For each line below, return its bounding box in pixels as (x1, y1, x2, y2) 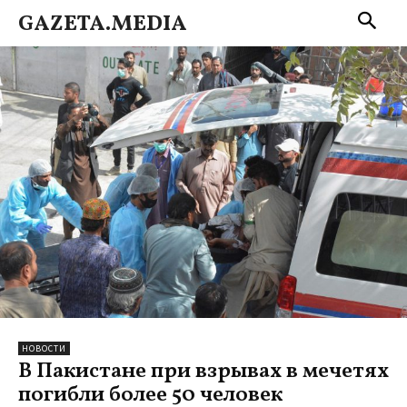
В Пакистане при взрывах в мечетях (18, 355, 389, 387)
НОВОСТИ (22, 342, 66, 354)
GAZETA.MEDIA (18, 9, 187, 40)
